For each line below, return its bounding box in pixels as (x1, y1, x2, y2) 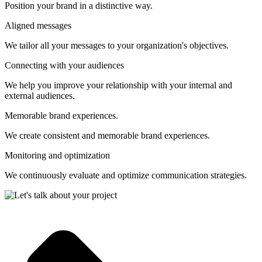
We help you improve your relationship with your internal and (5, 80, 232, 90)
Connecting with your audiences (5, 60, 124, 70)
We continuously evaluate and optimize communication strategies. (5, 170, 247, 180)
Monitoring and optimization (5, 150, 110, 160)
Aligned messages (5, 20, 71, 30)
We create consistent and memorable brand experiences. (5, 130, 210, 140)
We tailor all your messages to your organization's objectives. (5, 40, 229, 50)
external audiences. (5, 90, 75, 101)
